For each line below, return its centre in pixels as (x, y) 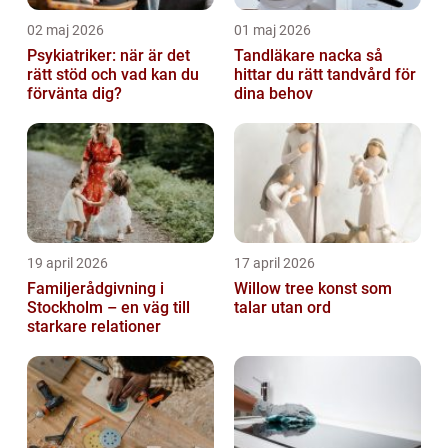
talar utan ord (282, 307)
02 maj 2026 (65, 29)
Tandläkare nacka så (300, 55)
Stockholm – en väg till (108, 307)
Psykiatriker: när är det (108, 55)
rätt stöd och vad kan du (113, 74)
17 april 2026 (274, 262)
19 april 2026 (67, 262)
